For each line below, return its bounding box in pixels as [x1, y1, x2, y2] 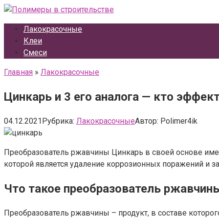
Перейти [3, 4, 35, 14]
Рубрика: [42, 116, 74, 126]
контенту [3, 28, 36, 37]
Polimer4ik [160, 116, 197, 126]
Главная [4, 67, 33, 77]
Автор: [135, 116, 158, 126]
